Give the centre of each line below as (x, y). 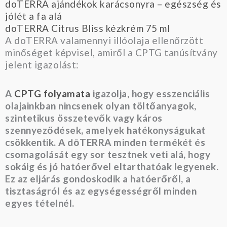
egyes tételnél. (40, 203)
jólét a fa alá (33, 16)
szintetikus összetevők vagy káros (84, 118)
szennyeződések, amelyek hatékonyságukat (105, 130)
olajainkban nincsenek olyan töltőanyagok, (101, 106)
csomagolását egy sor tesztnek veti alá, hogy (108, 155)
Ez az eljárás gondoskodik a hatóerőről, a (98, 179)
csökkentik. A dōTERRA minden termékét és (105, 142)
